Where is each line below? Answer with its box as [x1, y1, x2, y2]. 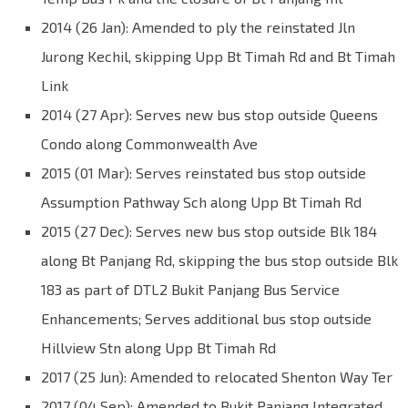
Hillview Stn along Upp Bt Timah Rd [41, 339, 276, 357]
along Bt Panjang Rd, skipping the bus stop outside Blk [41, 251, 398, 270]
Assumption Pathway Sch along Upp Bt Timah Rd [41, 193, 362, 211]
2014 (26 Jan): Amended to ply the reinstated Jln [41, 18, 355, 36]
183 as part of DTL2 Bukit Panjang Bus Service [41, 280, 340, 299]
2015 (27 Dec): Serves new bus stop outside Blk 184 [41, 222, 377, 240]
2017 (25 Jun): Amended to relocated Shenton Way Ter [41, 368, 393, 386]
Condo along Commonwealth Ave [41, 135, 258, 153]
